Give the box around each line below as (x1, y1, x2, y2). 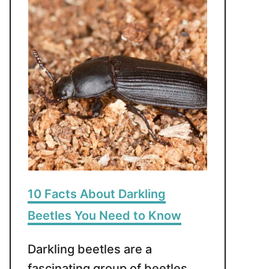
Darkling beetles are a (28, 241, 152, 256)
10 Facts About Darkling (28, 186, 166, 201)
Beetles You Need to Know (28, 208, 181, 223)
